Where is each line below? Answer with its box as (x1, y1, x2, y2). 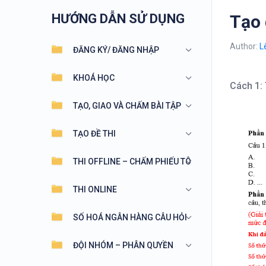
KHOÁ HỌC (73, 73, 115, 83)
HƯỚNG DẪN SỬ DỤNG (52, 11, 185, 26)
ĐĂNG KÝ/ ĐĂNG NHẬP (73, 45, 159, 55)
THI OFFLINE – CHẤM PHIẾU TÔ (73, 157, 191, 166)
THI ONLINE (73, 185, 117, 194)
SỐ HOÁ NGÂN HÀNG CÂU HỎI (73, 213, 187, 222)
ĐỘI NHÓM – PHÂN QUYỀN (73, 240, 173, 250)
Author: (230, 42, 259, 51)
